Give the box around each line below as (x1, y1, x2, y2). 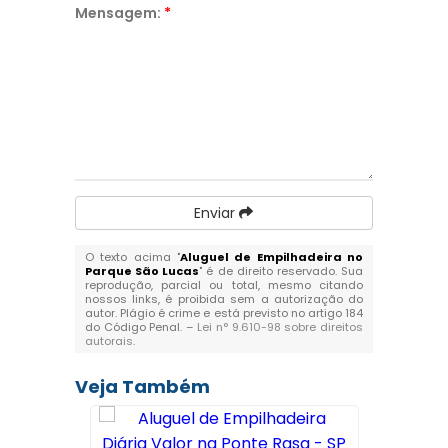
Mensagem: (74, 3, 164, 23)
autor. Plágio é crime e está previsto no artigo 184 (84, 305, 364, 321)
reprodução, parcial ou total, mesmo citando (84, 277, 364, 293)
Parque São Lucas (84, 263, 200, 279)
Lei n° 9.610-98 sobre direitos (197, 319, 364, 335)
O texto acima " (84, 249, 180, 265)
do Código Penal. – (84, 319, 197, 335)
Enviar (194, 203, 240, 223)
